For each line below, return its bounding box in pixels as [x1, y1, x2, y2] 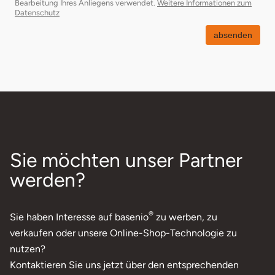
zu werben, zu [153, 211, 217, 223]
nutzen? [10, 242, 45, 255]
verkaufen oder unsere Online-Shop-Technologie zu [10, 227, 237, 239]
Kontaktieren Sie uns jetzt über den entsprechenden [10, 258, 239, 271]
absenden [214, 29, 252, 40]
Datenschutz [15, 7, 60, 17]
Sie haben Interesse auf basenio [10, 211, 149, 223]
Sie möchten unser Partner [10, 148, 242, 172]
